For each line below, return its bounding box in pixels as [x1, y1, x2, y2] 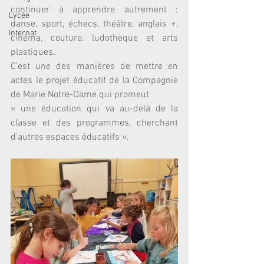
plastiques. [11, 47, 55, 58]
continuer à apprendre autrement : [11, 4, 178, 16]
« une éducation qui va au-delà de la [11, 103, 178, 115]
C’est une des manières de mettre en [11, 61, 178, 72]
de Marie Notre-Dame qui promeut [11, 89, 151, 101]
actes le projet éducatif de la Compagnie [11, 75, 178, 87]
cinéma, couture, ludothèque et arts [11, 32, 178, 44]
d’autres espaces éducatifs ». [11, 131, 129, 143]
